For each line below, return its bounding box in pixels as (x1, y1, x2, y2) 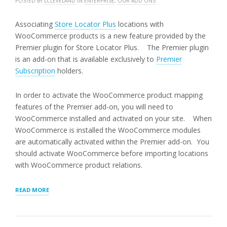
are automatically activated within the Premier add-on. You (15, 136, 209, 146)
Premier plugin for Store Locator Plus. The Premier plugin (15, 42, 209, 52)
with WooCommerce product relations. (15, 160, 142, 170)
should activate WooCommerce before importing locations (15, 148, 208, 158)
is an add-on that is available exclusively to (15, 54, 156, 64)
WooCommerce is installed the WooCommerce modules (15, 125, 201, 135)
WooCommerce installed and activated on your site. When (15, 113, 212, 123)
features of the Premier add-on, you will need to (15, 101, 173, 111)
